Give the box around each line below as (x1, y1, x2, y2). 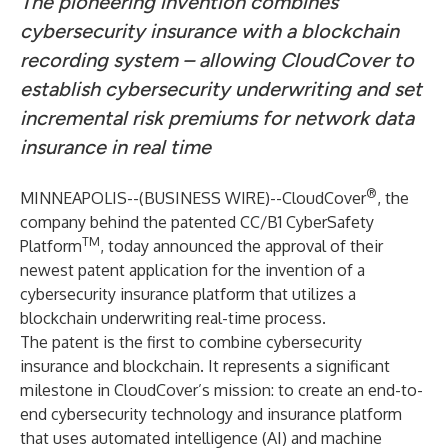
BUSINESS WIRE (144, 188, 265, 208)
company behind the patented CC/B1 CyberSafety (20, 212, 374, 232)
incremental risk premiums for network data (20, 106, 414, 130)
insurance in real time (20, 135, 211, 159)
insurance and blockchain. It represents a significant (20, 356, 390, 376)
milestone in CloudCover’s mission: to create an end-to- (20, 380, 423, 400)
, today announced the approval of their (100, 236, 383, 256)
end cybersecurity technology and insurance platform (20, 404, 402, 424)
